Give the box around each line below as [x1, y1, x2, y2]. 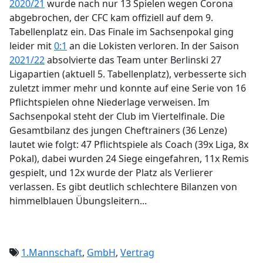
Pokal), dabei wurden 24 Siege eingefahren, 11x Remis [9, 152, 249, 165]
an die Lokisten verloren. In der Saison [67, 39, 239, 52]
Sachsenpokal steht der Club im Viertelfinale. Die [9, 110, 225, 123]
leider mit [9, 39, 54, 52]
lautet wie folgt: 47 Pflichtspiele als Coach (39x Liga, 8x [9, 138, 248, 151]
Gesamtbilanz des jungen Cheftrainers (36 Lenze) [9, 124, 227, 137]
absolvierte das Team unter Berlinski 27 [45, 53, 221, 66]
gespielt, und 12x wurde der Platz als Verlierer [9, 166, 213, 179]
